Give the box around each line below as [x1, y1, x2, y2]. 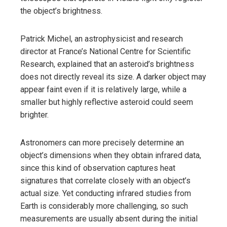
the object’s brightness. [20, 6, 102, 16]
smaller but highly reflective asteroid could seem [20, 97, 193, 107]
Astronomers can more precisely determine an [20, 137, 184, 147]
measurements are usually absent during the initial [20, 213, 198, 223]
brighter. [20, 109, 49, 120]
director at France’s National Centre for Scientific [20, 46, 191, 56]
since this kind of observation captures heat [20, 163, 175, 173]
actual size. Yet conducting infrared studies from [20, 188, 191, 198]
